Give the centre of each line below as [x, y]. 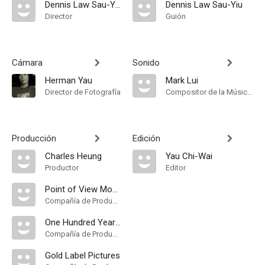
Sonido [146, 63]
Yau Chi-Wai [189, 156]
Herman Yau [69, 80]
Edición [146, 138]
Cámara [27, 63]
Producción [34, 138]
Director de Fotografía [83, 92]
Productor [62, 168]
